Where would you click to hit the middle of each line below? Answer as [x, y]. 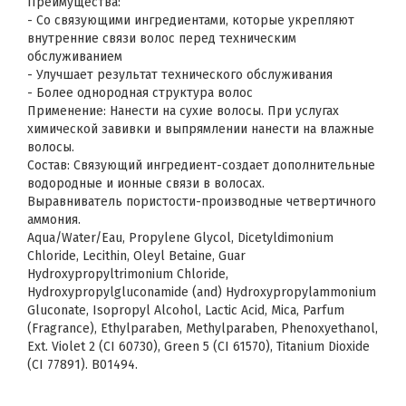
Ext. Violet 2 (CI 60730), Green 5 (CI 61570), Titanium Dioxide [198, 347]
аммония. [54, 220]
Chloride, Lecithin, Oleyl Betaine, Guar [136, 256]
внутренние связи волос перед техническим [162, 39]
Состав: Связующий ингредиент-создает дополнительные [201, 165]
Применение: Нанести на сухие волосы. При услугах [183, 111]
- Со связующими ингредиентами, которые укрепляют [191, 20]
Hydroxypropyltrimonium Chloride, [128, 274]
